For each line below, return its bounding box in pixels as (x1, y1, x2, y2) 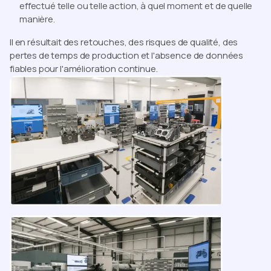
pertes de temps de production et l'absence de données (10, 49, 244, 62)
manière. (19, 13, 55, 26)
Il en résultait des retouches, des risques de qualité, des (10, 36, 238, 49)
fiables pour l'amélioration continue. (10, 62, 158, 76)
